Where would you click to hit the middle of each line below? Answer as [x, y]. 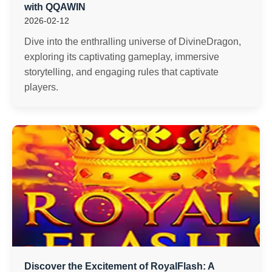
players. [41, 87]
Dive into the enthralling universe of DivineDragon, [133, 42]
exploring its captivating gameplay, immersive [122, 57]
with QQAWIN [55, 7]
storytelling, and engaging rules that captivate [121, 72]
